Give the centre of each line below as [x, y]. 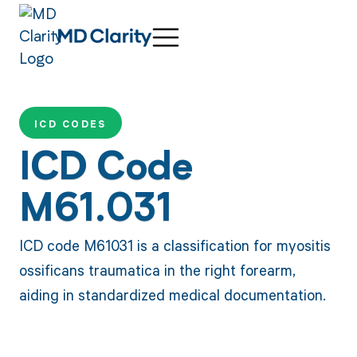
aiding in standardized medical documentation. [172, 295]
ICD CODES [70, 124]
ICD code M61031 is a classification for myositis [175, 245]
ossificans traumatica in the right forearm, [157, 270]
